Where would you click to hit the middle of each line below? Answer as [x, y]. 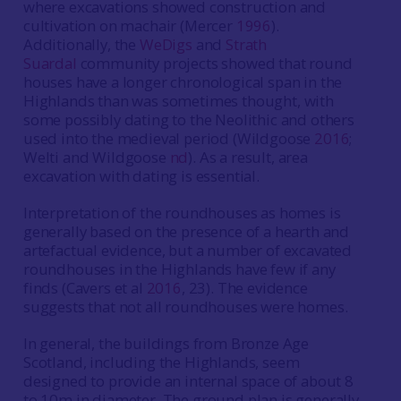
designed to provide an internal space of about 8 [188, 381]
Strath [247, 44]
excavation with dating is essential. [141, 176]
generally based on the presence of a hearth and [186, 231]
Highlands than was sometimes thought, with [178, 101]
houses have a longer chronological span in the [183, 82]
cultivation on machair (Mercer [129, 26]
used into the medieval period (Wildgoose [169, 138]
